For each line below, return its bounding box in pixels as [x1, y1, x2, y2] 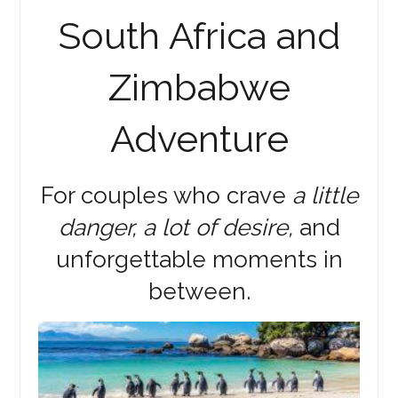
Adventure [109, 116, 289, 161]
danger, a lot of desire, [58, 213, 293, 241]
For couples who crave [40, 181, 292, 209]
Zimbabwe [107, 65, 291, 109]
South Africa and [58, 13, 340, 58]
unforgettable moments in [55, 245, 343, 273]
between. [147, 277, 251, 305]
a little [291, 181, 358, 209]
